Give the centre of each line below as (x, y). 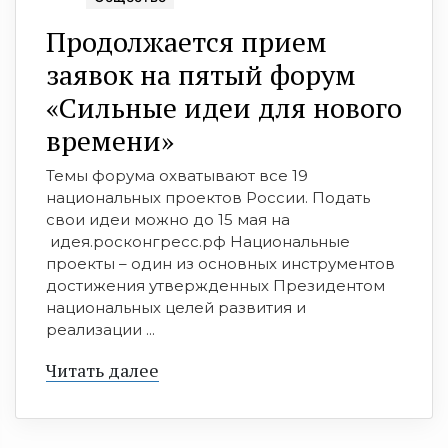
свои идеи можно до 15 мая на (168, 220)
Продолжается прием (186, 42)
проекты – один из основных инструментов (220, 264)
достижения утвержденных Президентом (215, 286)
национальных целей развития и (176, 308)
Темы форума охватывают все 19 (177, 176)
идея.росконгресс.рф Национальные (198, 242)
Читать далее (102, 370)
